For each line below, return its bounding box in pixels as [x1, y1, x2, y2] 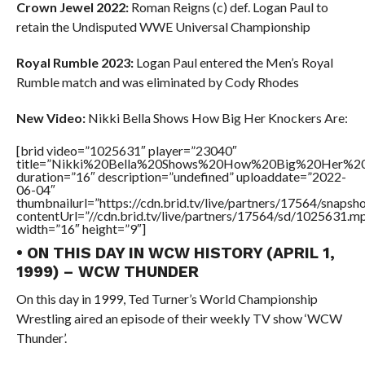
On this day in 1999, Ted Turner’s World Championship [15, 291, 318, 306]
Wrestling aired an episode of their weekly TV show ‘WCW [15, 310, 342, 326]
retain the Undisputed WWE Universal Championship [15, 19, 310, 34]
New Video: [15, 110, 86, 125]
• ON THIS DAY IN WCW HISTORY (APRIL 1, [15, 244, 335, 262]
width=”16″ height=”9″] [15, 221, 146, 236]
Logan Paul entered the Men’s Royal [133, 55, 333, 70]
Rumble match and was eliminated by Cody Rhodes [15, 74, 299, 90]
